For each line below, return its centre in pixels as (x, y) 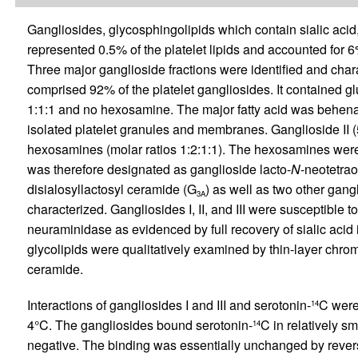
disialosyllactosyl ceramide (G (111, 189)
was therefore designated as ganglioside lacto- (159, 169)
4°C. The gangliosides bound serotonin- (139, 325)
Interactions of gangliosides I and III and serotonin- (169, 305)
